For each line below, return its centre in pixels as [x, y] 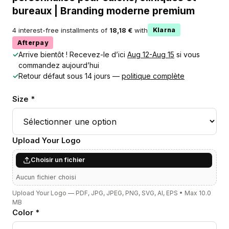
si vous [187, 55]
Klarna [164, 30]
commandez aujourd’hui [59, 65]
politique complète [153, 76]
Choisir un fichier [58, 160]
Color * [26, 212]
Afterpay [33, 43]
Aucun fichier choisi [46, 177]
